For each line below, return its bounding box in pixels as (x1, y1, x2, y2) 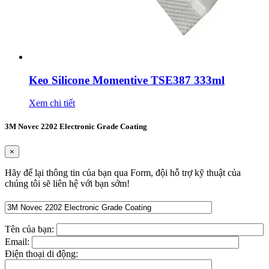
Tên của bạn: (5, 223, 56, 234)
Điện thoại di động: (5, 248, 78, 259)
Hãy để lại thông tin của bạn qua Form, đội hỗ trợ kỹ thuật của (5, 167, 241, 178)
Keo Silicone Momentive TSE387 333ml (29, 73, 225, 86)
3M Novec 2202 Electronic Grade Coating (5, 122, 147, 131)
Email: (5, 236, 32, 247)
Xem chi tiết (29, 98, 75, 109)
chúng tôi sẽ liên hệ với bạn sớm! (5, 178, 130, 189)
